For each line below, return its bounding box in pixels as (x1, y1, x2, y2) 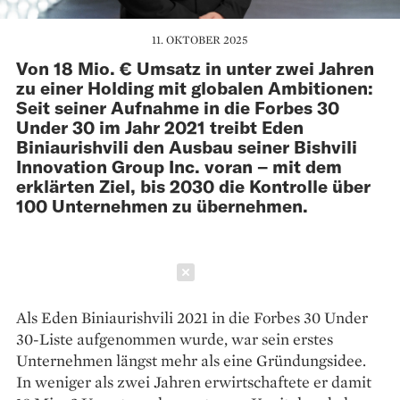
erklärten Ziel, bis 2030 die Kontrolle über (16, 174, 371, 196)
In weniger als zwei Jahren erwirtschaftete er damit (16, 371, 371, 392)
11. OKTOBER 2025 (152, 31, 248, 47)
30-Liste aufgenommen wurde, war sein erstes (16, 328, 333, 349)
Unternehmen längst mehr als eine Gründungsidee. (16, 349, 366, 371)
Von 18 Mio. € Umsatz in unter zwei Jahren (16, 56, 374, 79)
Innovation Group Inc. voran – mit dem (16, 154, 342, 177)
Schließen (216, 262, 287, 281)
